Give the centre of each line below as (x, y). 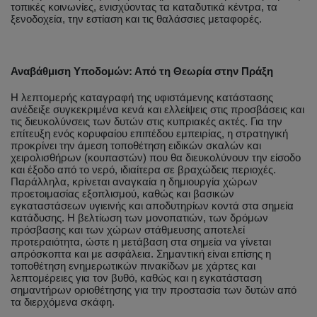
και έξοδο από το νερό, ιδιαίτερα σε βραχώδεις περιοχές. (143, 170)
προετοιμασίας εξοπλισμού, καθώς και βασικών (122, 194)
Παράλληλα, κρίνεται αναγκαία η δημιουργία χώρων (134, 182)
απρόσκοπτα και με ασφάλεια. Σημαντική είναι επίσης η (141, 254)
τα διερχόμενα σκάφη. (63, 302)
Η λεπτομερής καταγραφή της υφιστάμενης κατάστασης (142, 98)
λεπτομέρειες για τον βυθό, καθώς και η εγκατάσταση (136, 278)
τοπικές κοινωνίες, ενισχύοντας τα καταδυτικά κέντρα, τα (144, 7)
